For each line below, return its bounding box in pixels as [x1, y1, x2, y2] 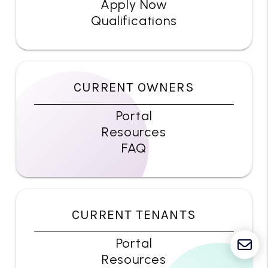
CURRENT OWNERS [74, 80, 194, 95]
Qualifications [91, 13, 177, 29]
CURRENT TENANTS [72, 207, 196, 223]
